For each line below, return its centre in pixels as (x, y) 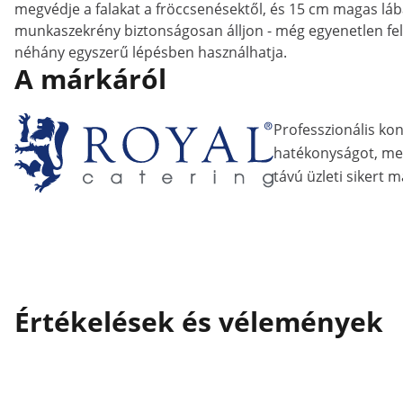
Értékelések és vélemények (199, 322)
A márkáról (90, 79)
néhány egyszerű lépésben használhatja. (151, 52)
